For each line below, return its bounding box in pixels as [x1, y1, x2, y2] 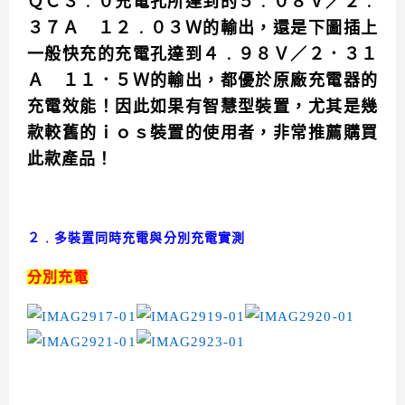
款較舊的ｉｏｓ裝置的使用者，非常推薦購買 [27, 124, 378, 143]
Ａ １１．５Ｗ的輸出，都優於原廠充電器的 [27, 71, 378, 90]
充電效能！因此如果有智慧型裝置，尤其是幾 [27, 98, 378, 117]
